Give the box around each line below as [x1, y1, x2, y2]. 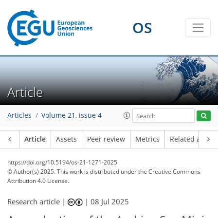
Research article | [7, 197, 68, 206]
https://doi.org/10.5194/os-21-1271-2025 [7, 158, 117, 166]
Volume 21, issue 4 [41, 111, 102, 120]
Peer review [87, 135, 125, 144]
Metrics [135, 135, 160, 144]
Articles [7, 111, 32, 120]
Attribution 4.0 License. [7, 177, 69, 185]
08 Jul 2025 [91, 197, 129, 206]
